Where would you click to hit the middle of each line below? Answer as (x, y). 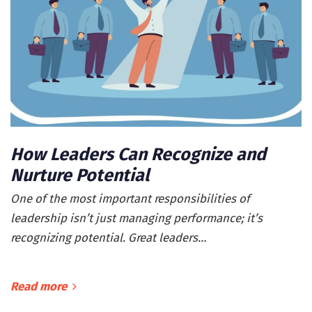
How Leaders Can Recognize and (138, 155)
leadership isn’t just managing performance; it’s (136, 218)
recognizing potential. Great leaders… (108, 238)
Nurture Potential (80, 176)
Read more (39, 286)
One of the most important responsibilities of (130, 199)
